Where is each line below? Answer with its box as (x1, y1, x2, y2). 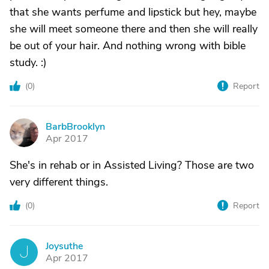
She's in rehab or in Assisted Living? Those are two (10, 158, 254, 172)
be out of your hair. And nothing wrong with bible (10, 38, 246, 53)
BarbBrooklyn (46, 120, 105, 133)
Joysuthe (46, 240, 83, 253)
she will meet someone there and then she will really (10, 22, 258, 36)
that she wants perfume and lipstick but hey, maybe (10, 5, 256, 19)
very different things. (10, 175, 108, 189)
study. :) (10, 55, 47, 70)
